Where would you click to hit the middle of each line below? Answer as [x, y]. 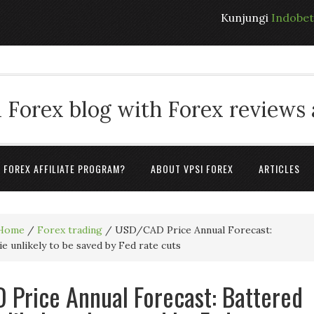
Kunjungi [246, 18]
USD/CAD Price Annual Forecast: [192, 230]
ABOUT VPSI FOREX [192, 169]
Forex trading [70, 230]
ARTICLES [279, 169]
